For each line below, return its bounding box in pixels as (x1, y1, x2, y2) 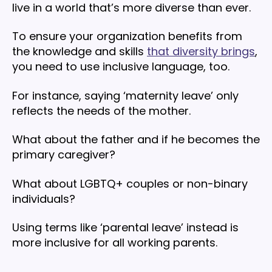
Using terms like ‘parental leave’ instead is (12, 220, 239, 236)
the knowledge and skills (12, 44, 147, 59)
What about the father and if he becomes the (12, 132, 260, 148)
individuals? (12, 191, 78, 206)
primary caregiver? (12, 147, 118, 163)
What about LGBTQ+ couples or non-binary (12, 175, 248, 191)
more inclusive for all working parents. (12, 235, 217, 251)
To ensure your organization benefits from (12, 29, 242, 44)
